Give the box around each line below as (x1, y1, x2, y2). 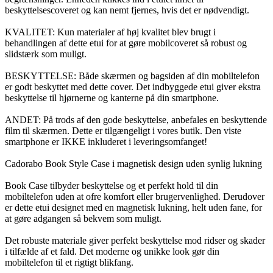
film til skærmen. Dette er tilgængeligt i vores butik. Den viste (5, 125, 241, 136)
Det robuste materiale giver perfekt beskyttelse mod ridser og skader (5, 235, 265, 246)
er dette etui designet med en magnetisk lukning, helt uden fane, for (5, 202, 262, 213)
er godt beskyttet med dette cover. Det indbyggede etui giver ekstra (5, 81, 261, 92)
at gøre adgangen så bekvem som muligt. (5, 213, 161, 224)
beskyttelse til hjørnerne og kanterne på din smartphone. (5, 92, 219, 103)
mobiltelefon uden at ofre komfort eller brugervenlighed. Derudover (5, 191, 264, 202)
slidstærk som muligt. (5, 48, 87, 59)
